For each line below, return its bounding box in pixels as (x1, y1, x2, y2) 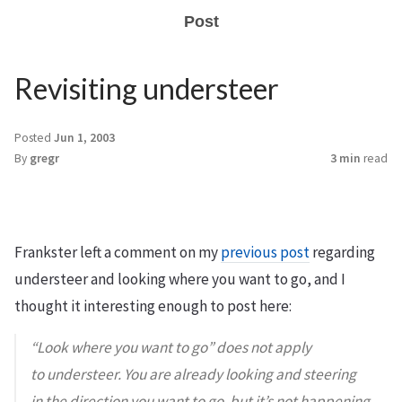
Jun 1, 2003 (54, 130, 115, 145)
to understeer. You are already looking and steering (31, 364, 356, 384)
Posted (14, 130, 54, 145)
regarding (310, 242, 375, 262)
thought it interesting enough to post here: (14, 296, 292, 316)
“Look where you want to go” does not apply (31, 337, 311, 357)
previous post (221, 242, 310, 262)
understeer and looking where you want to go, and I (14, 269, 345, 289)
